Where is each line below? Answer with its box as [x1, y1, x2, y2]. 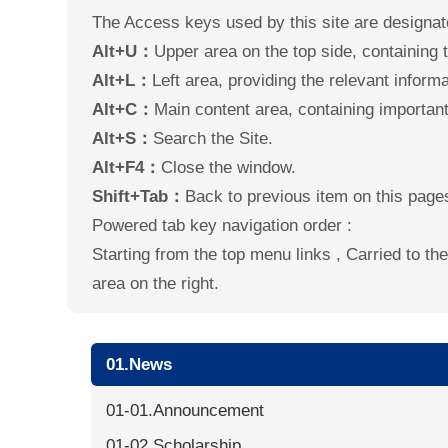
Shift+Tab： [92, 187, 186, 206]
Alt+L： [92, 71, 153, 90]
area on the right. [92, 274, 220, 293]
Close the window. [161, 158, 297, 177]
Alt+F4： [92, 158, 162, 177]
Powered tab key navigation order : [92, 216, 353, 235]
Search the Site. [153, 129, 274, 148]
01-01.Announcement [106, 401, 265, 420]
